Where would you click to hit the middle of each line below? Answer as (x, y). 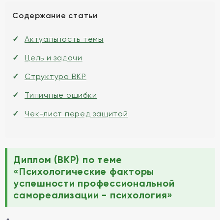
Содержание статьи (55, 15)
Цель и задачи (54, 58)
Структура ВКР (55, 76)
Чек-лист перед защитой (76, 114)
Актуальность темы (64, 39)
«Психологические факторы (84, 171)
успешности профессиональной (94, 183)
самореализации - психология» (93, 195)
